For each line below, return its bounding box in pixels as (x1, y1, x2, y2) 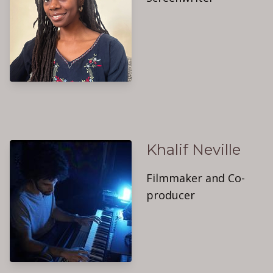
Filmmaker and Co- (146, 171, 245, 185)
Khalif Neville (146, 141, 241, 158)
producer (146, 188, 195, 202)
